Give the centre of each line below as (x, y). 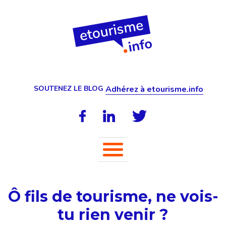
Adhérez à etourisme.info (154, 89)
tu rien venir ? (113, 215)
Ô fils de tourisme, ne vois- (113, 196)
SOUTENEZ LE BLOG (68, 89)
